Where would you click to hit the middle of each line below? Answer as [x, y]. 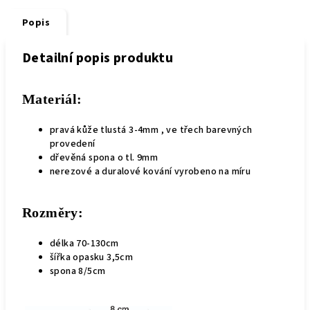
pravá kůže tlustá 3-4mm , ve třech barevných [151, 130]
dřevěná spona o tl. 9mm [104, 158]
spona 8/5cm [79, 271]
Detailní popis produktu [98, 58]
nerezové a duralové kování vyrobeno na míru [151, 172]
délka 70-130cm [84, 244]
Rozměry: [53, 212]
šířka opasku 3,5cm [92, 257]
